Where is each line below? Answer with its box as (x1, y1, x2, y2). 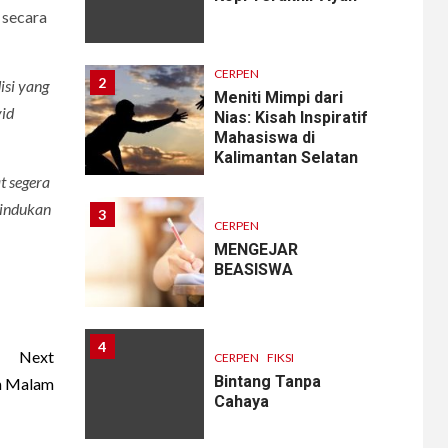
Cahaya (214, 392, 270, 412)
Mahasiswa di (214, 128, 316, 148)
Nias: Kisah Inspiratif (214, 108, 369, 128)
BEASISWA (214, 260, 294, 280)
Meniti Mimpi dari (214, 88, 344, 108)
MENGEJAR (214, 240, 299, 260)
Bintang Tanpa (214, 372, 322, 392)
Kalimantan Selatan (214, 148, 359, 168)
